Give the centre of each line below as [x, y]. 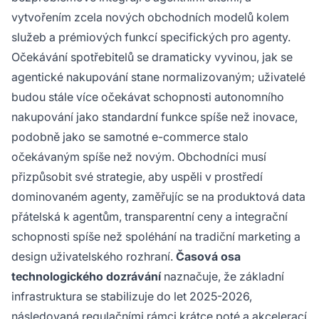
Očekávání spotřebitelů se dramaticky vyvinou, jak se [152, 57]
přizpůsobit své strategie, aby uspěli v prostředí [137, 176]
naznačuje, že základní [223, 276]
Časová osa [208, 256]
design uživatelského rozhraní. [94, 256]
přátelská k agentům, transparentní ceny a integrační [150, 216]
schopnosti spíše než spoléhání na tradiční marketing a [156, 236]
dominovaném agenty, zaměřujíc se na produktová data [158, 196]
